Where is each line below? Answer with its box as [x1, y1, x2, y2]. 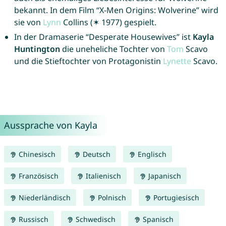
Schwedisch [73, 214, 116, 224]
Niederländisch [16, 193, 71, 203]
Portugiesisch [151, 193, 199, 203]
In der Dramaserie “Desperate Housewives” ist [14, 31, 193, 43]
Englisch [135, 149, 166, 159]
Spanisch [140, 214, 174, 224]
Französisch [16, 171, 59, 181]
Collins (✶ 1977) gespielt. [61, 17, 156, 28]
